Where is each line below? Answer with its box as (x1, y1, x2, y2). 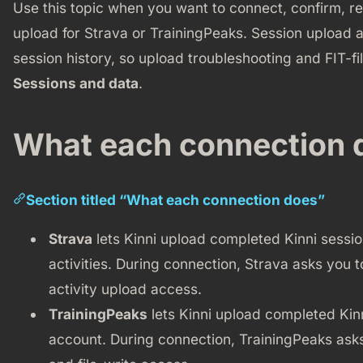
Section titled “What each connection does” (25, 190, 325, 208)
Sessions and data (12, 75, 139, 92)
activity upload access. (48, 280, 202, 297)
